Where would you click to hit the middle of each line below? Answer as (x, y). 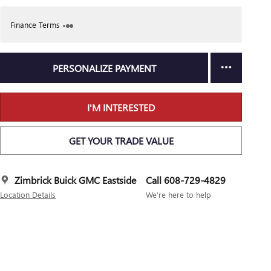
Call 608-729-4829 (186, 180)
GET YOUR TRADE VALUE (121, 140)
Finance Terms (35, 24)
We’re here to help (178, 195)
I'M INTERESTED (121, 107)
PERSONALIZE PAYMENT (104, 68)
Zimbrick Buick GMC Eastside (75, 180)
